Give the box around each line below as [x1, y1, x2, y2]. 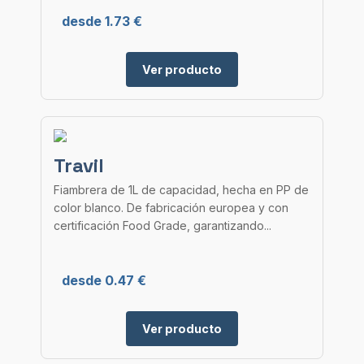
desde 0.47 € [62, 272, 146, 288]
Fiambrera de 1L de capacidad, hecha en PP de [54, 183, 309, 197]
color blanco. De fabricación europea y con [54, 201, 288, 214]
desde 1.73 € [62, 13, 142, 29]
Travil [54, 153, 104, 178]
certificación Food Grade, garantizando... [54, 219, 271, 232]
